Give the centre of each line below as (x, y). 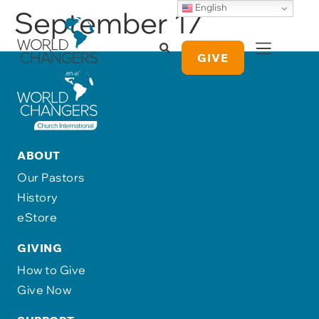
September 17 (109, 23)
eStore (37, 218)
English (210, 7)
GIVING (40, 248)
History (38, 198)
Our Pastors (51, 178)
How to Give (52, 270)
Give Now (44, 290)
